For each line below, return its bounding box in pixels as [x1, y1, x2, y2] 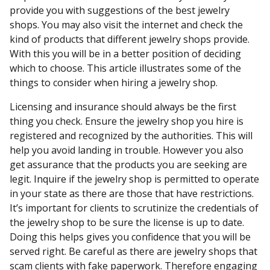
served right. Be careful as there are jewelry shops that [10, 245, 257, 258]
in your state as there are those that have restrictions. [10, 187, 254, 200]
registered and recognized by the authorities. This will [10, 129, 253, 142]
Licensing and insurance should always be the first [10, 100, 236, 113]
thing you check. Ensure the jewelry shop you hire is [10, 115, 243, 128]
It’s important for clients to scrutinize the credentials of [10, 201, 259, 215]
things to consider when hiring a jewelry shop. [10, 76, 218, 89]
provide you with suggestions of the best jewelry [10, 4, 230, 17]
